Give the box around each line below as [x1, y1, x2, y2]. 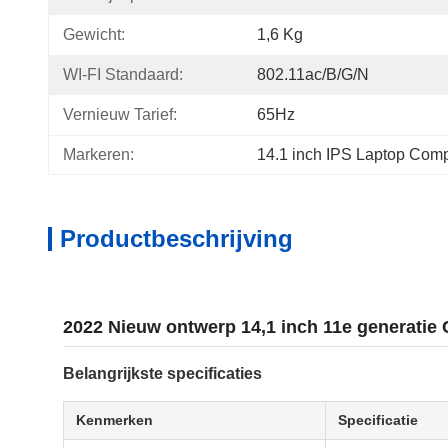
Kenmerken [76, 412, 153, 428]
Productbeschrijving [60, 225, 293, 252]
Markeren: [63, 146, 134, 163]
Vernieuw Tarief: [63, 106, 177, 123]
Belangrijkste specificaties [63, 365, 262, 382]
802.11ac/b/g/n [257, 66, 369, 83]
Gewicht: [63, 26, 125, 43]
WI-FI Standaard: [63, 66, 183, 83]
